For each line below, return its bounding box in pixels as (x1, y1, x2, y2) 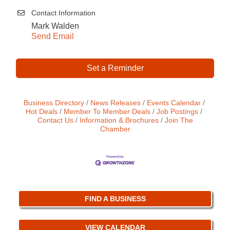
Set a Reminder (86, 64, 144, 73)
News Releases (90, 99, 141, 107)
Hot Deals (26, 108, 57, 116)
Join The (164, 117, 193, 125)
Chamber (100, 125, 130, 133)
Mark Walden (31, 22, 79, 31)
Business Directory (23, 99, 84, 107)
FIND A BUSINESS (85, 195, 146, 203)
